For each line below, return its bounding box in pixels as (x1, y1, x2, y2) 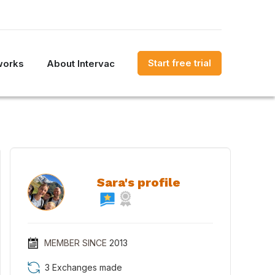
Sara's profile (97, 175, 180, 190)
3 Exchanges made (45, 262, 122, 273)
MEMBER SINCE (44, 238, 107, 248)
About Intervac (47, 57, 115, 69)
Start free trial (148, 57, 211, 69)
